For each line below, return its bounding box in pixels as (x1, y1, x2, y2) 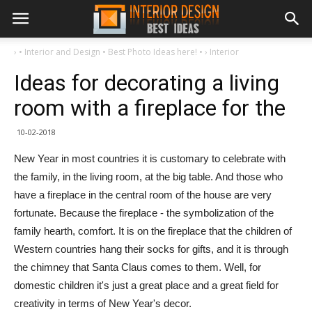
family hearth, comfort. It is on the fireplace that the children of (14, 225, 292, 237)
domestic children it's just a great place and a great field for (14, 279, 279, 291)
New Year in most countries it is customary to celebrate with (14, 153, 286, 164)
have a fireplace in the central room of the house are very (14, 189, 272, 201)
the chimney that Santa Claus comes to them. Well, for (14, 261, 261, 273)
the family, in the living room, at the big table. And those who (14, 171, 283, 182)
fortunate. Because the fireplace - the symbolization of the (14, 207, 274, 219)
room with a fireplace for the (14, 95, 286, 121)
